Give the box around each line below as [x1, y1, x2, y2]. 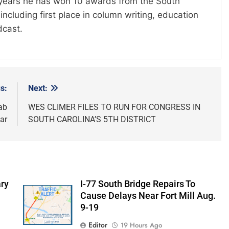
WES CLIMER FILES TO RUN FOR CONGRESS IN [28, 102, 200, 112]
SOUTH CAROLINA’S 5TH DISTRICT [28, 114, 156, 125]
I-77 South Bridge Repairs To [80, 179, 195, 190]
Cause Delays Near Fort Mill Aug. [80, 191, 216, 201]
